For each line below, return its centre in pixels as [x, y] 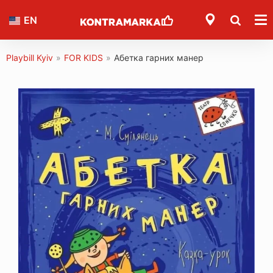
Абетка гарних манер [159, 58]
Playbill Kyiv [30, 58]
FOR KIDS [83, 58]
